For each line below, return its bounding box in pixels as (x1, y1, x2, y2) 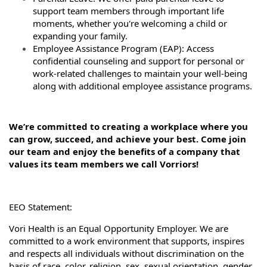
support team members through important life (33, 5, 224, 17)
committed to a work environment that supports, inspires (9, 234, 244, 247)
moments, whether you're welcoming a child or (33, 17, 227, 29)
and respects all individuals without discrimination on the (9, 247, 244, 259)
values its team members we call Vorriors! (9, 157, 201, 170)
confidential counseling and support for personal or (33, 55, 244, 67)
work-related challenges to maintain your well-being (33, 67, 247, 79)
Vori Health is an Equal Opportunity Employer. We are (9, 222, 228, 234)
